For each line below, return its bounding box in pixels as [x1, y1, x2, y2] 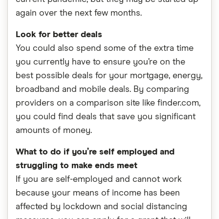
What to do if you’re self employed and [16, 148, 175, 156]
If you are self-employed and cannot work [16, 175, 182, 184]
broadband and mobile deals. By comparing [16, 85, 189, 94]
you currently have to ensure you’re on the [16, 58, 185, 66]
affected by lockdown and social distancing [16, 202, 187, 211]
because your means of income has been [16, 189, 180, 197]
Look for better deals [16, 30, 102, 39]
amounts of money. [16, 126, 92, 135]
